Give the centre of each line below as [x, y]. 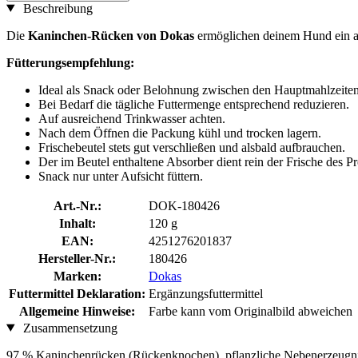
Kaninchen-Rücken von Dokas [113, 35]
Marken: [77, 276]
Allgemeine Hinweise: [77, 311]
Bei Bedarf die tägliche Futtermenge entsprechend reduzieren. [194, 104]
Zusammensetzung [68, 328]
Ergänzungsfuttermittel [206, 293]
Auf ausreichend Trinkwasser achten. [132, 118]
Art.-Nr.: [77, 205]
